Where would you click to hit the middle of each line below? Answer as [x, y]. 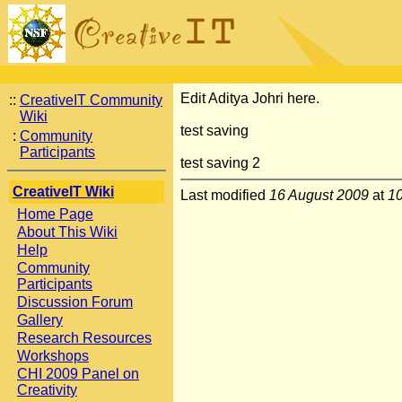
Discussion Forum [75, 302]
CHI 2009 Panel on [78, 374]
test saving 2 [220, 163]
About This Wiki [67, 232]
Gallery [40, 320]
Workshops [53, 356]
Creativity [47, 390]
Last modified [225, 195]
